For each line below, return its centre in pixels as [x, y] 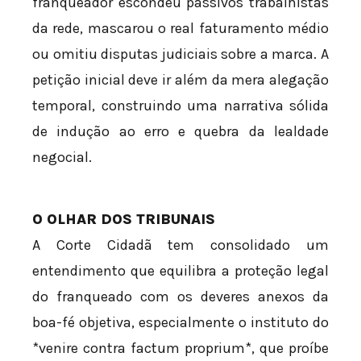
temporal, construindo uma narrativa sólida [180, 105]
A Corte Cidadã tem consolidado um [180, 245]
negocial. [62, 157]
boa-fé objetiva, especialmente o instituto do [180, 322]
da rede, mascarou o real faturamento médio [180, 28]
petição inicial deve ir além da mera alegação [180, 79]
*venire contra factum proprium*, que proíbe [180, 348]
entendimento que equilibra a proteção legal [180, 270]
